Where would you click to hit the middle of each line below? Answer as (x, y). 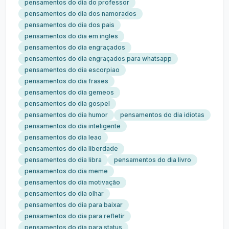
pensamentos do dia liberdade (71, 148)
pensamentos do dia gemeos (69, 92)
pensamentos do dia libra (63, 160)
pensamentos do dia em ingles (71, 36)
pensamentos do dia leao (63, 137)
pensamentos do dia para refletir (75, 216)
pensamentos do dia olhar (64, 193)
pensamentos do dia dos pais (70, 25)
